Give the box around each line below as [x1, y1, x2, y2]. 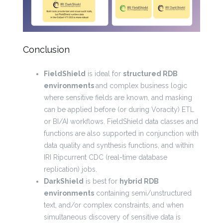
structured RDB [123, 69, 178, 78]
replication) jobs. [44, 165, 98, 173]
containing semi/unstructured [94, 189, 192, 197]
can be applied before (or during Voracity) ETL [44, 105, 195, 113]
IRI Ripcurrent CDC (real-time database [44, 153, 168, 161]
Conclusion [23, 44, 70, 55]
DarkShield [44, 177, 84, 185]
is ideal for [86, 69, 123, 78]
